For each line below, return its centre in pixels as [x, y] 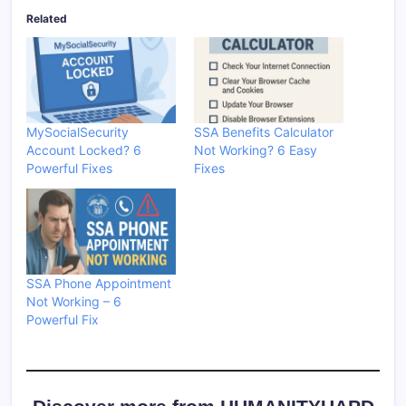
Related [47, 19]
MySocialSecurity [77, 131]
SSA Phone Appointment [99, 283]
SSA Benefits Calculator [264, 131]
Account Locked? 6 [84, 150]
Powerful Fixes [69, 168]
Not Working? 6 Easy [256, 150]
